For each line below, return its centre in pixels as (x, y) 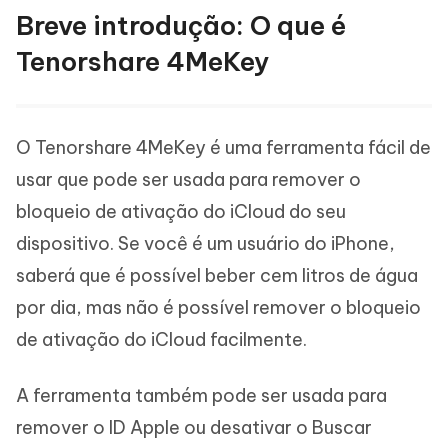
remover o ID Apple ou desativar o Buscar (194, 427)
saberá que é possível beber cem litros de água (217, 275)
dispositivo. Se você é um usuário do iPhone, (205, 243)
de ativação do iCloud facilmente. (161, 339)
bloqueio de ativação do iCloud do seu (181, 211)
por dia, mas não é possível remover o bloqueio (218, 307)
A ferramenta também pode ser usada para (201, 395)
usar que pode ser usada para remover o (188, 179)
